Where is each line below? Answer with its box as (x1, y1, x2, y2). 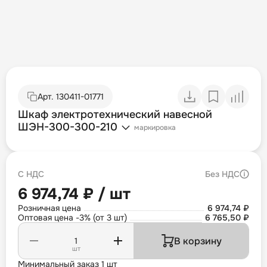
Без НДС (205, 169, 240, 180)
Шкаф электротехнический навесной (18, 108, 212, 122)
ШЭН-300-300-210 (18, 120, 117, 134)
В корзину (173, 234, 222, 247)
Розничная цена (18, 203, 81, 214)
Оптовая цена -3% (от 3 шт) (18, 212, 127, 223)
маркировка (134, 123, 176, 133)
